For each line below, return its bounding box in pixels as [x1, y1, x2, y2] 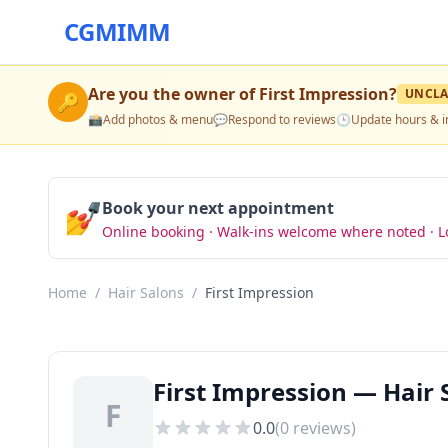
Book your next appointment [102, 197, 334, 219]
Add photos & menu [103, 111, 213, 128]
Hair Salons [108, 283, 184, 302]
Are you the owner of [88, 83, 259, 105]
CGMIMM [64, 15, 171, 48]
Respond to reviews [228, 111, 336, 128]
